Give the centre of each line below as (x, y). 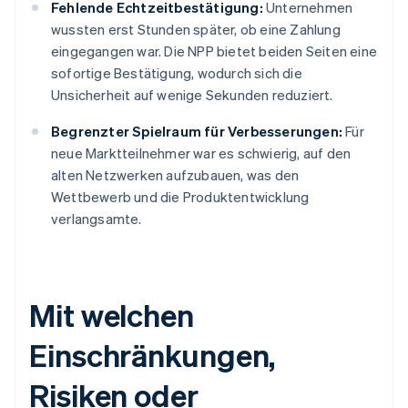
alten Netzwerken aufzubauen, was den (175, 175)
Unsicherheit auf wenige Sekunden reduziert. (192, 95)
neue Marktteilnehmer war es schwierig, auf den (201, 153)
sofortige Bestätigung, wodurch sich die (177, 73)
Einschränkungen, (153, 355)
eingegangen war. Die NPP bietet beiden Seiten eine (214, 51)
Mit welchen (112, 315)
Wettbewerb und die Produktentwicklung (180, 197)
